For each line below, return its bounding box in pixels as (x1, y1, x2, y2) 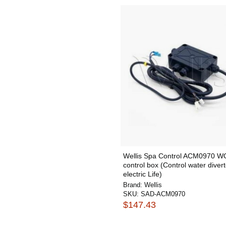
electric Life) (123, 170, 162, 178)
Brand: (123, 181, 144, 189)
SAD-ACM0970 (141, 190, 185, 198)
